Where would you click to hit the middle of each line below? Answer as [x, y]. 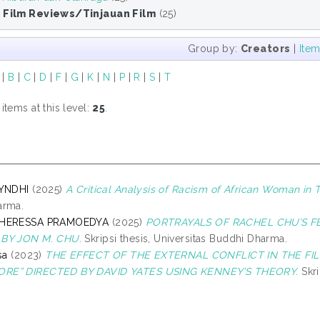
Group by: [214, 48]
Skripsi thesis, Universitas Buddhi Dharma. [185, 239]
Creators [266, 48]
